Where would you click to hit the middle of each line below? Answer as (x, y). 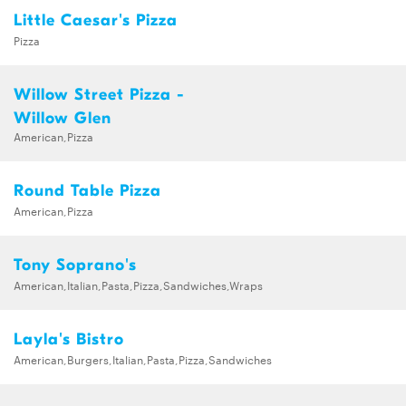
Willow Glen (63, 119)
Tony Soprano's (75, 266)
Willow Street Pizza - (99, 95)
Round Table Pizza (87, 191)
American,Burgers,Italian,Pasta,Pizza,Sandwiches (143, 359)
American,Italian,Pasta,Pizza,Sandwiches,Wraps (138, 285)
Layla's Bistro (69, 340)
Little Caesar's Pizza (96, 21)
